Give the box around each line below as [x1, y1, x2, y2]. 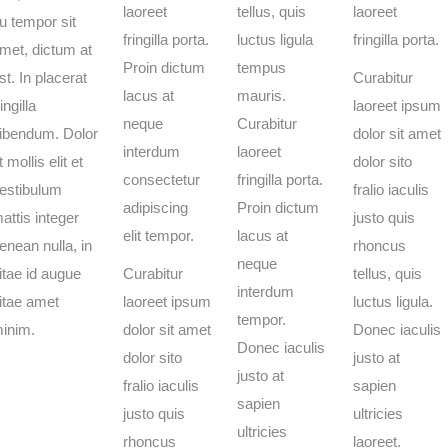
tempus [237, 59, 286, 76]
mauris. [237, 87, 286, 104]
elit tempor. [123, 227, 194, 244]
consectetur [123, 171, 200, 188]
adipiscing [123, 199, 188, 216]
